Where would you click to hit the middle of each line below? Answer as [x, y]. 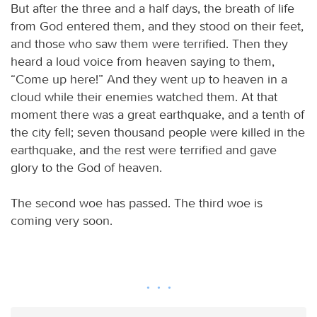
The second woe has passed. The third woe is [137, 203]
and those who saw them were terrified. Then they [149, 44]
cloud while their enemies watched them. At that [144, 97]
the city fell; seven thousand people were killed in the [158, 132]
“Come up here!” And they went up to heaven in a [149, 79]
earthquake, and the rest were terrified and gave [144, 150]
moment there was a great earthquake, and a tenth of [157, 114]
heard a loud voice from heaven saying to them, [143, 61]
